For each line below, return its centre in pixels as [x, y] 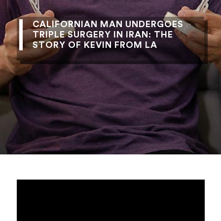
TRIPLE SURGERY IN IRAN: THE [103, 35]
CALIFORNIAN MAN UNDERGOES [108, 24]
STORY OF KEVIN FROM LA [95, 45]
